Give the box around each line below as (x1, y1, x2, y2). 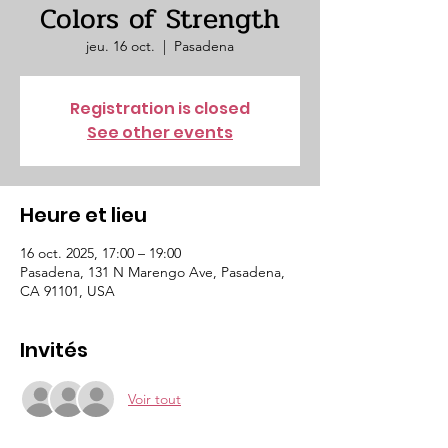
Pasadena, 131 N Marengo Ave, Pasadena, (20, 263, 285, 281)
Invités (20, 336, 88, 364)
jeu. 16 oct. (86, 37, 155, 55)
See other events (87, 121, 233, 144)
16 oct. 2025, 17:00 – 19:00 (20, 244, 181, 262)
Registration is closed (70, 97, 250, 120)
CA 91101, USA (20, 282, 115, 300)
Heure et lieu (20, 201, 147, 229)
